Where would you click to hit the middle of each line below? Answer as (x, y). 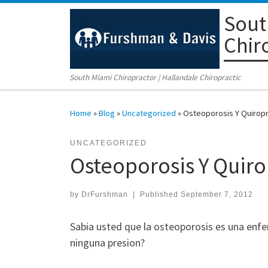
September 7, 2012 (217, 195)
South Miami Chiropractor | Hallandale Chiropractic (155, 78)
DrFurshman (105, 195)
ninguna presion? (107, 243)
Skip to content (45, 17)
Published (160, 195)
